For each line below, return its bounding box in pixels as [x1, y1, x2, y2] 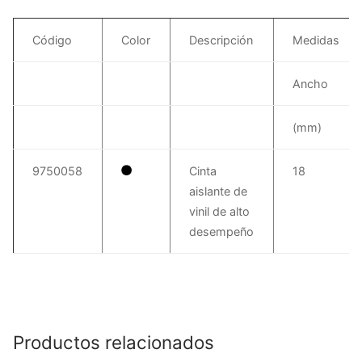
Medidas [293, 32, 340, 47]
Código [32, 32, 73, 47]
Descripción [189, 32, 254, 47]
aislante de [189, 183, 248, 198]
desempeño [189, 224, 255, 238]
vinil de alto [189, 204, 250, 218]
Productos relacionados [13, 331, 214, 354]
